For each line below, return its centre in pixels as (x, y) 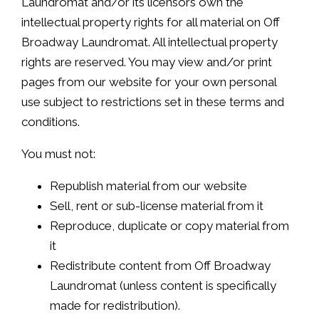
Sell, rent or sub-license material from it (157, 205)
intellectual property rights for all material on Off (151, 22)
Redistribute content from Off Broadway (160, 265)
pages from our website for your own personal (149, 82)
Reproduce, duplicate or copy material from (169, 225)
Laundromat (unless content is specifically (163, 285)
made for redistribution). (115, 305)
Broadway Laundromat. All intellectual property (150, 42)
